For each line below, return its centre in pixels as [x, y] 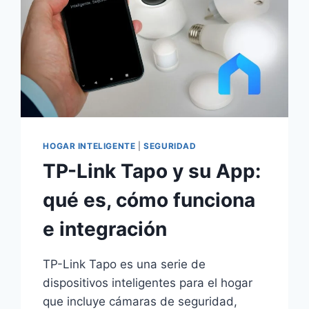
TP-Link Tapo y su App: [152, 171]
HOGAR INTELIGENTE [89, 146]
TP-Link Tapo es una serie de [124, 265]
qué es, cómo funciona [149, 200]
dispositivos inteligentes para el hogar [148, 283]
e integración [105, 229]
